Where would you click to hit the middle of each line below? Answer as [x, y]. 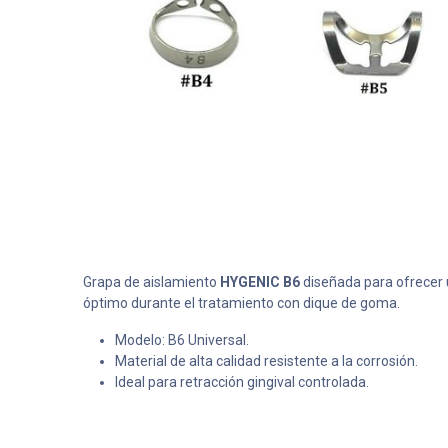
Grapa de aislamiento [151, 282]
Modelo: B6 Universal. [181, 340]
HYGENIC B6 [259, 282]
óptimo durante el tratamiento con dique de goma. [241, 303]
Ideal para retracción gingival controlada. [241, 382]
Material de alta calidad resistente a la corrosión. [266, 361]
